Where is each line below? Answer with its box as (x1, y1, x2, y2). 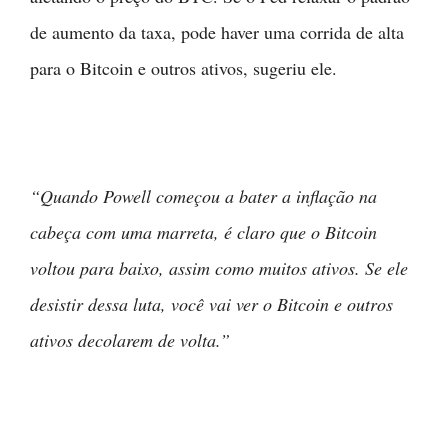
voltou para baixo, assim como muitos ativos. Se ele (30, 255, 408, 280)
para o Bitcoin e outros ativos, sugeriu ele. (30, 55, 337, 80)
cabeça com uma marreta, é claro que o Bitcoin (30, 219, 377, 244)
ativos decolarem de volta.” (30, 327, 230, 352)
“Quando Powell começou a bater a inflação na (30, 183, 377, 208)
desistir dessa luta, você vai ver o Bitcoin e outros (30, 291, 393, 316)
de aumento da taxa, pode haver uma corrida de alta (30, 19, 404, 44)
